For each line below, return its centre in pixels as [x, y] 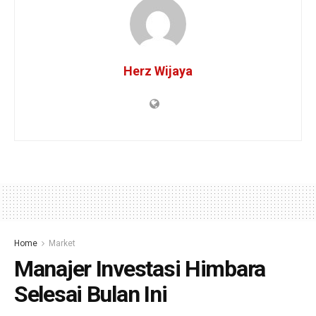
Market [62, 244]
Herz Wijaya [158, 71]
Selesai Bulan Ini [91, 294]
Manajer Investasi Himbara [140, 269]
